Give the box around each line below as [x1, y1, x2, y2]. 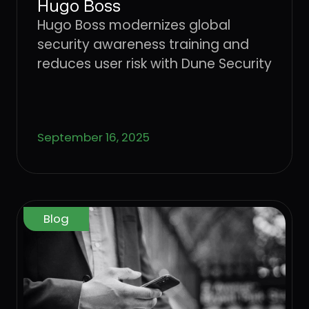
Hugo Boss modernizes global [37, 15, 230, 34]
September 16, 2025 [37, 129, 150, 146]
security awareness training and [37, 34, 249, 54]
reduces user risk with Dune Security [37, 54, 272, 73]
